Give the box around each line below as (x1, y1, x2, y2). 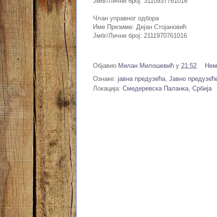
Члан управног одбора (93, 15, 159, 22)
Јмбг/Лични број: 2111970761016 (93, 32, 187, 40)
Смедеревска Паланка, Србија (123, 85, 212, 93)
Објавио (93, 62, 118, 70)
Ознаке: (93, 75, 118, 83)
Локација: (93, 85, 123, 93)
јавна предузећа (118, 75, 165, 83)
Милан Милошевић (118, 62, 174, 70)
